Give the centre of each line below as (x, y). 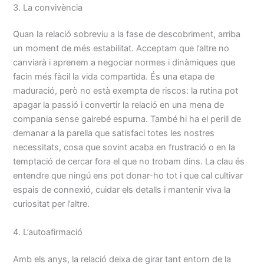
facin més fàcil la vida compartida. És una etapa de (114, 77)
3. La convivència (48, 7)
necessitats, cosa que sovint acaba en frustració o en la (124, 148)
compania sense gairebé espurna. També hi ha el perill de (127, 119)
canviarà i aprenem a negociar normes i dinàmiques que (124, 63)
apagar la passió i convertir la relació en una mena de (119, 105)
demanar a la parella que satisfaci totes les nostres (114, 133)
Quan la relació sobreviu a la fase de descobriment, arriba (127, 34)
